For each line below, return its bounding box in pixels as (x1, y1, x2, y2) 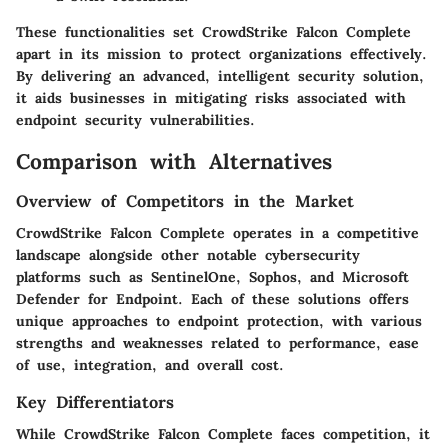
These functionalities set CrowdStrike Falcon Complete (16, 23, 411, 42)
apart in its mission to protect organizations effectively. (16, 45, 427, 64)
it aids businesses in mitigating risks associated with (16, 89, 406, 108)
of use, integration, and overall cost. (16, 356, 284, 375)
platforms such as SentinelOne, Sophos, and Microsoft (16, 268, 409, 287)
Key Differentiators (16, 392, 174, 413)
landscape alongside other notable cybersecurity (16, 246, 360, 265)
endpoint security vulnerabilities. (16, 111, 255, 130)
